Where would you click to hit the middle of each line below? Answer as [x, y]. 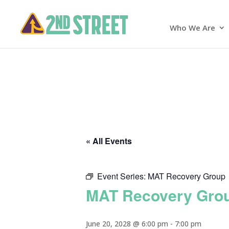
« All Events [109, 141]
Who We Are [192, 28]
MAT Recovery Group [187, 176]
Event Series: [122, 176]
